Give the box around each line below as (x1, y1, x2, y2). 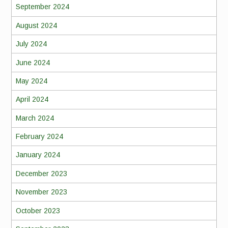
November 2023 (15, 188, 67, 196)
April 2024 (15, 95, 48, 104)
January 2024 (15, 151, 60, 159)
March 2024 (15, 113, 54, 122)
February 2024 (15, 132, 63, 141)
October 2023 (15, 206, 60, 215)
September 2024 (15, 3, 69, 11)
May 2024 (15, 76, 47, 85)
